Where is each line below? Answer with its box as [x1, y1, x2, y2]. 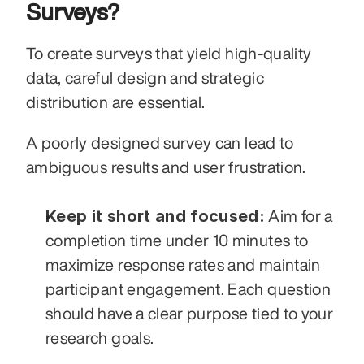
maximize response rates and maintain [45, 255, 321, 273]
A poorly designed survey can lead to [26, 133, 294, 151]
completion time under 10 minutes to [45, 231, 309, 249]
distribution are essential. [26, 93, 206, 110]
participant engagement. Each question [45, 279, 331, 297]
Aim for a [265, 206, 333, 224]
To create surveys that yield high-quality [26, 44, 312, 62]
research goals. [45, 328, 154, 346]
